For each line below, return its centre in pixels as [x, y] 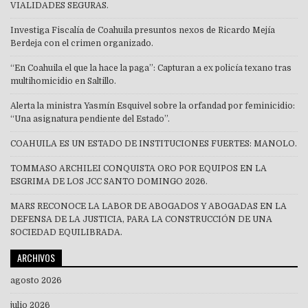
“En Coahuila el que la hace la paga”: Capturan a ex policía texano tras [151, 68]
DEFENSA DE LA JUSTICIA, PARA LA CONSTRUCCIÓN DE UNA [141, 219]
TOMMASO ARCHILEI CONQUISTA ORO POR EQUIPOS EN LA [139, 168]
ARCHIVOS [36, 257]
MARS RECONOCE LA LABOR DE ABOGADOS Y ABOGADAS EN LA [148, 206]
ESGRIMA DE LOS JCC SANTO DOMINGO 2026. [109, 181]
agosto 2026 [36, 280]
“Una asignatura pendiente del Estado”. [90, 119]
